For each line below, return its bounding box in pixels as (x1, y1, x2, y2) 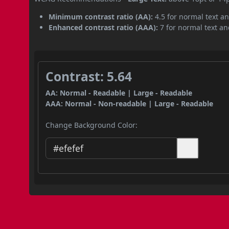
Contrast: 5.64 (45, 67, 132, 85)
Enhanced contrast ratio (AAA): (49, 22, 158, 32)
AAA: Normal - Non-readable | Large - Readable (45, 98, 214, 108)
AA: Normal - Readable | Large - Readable (45, 87, 193, 98)
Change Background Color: (45, 120, 138, 130)
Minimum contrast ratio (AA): (49, 11, 153, 21)
